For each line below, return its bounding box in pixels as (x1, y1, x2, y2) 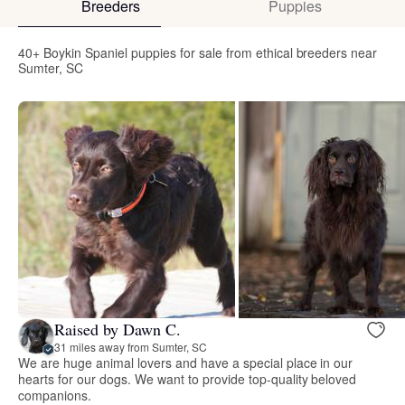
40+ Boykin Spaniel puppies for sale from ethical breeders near (18, 43, 378, 62)
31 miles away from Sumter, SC (54, 338, 207, 354)
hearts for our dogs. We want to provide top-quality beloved (18, 370, 357, 389)
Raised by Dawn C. (54, 317, 181, 340)
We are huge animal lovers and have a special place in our (18, 353, 353, 372)
